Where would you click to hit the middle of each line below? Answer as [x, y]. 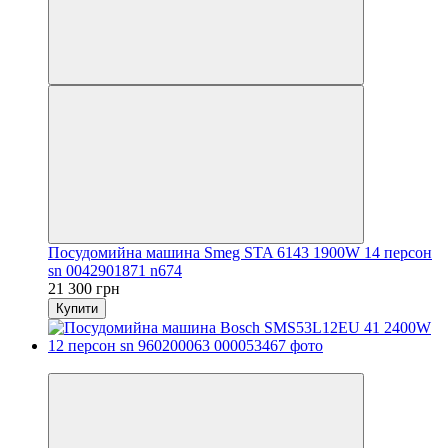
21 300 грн [84, 288]
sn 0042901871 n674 [115, 270]
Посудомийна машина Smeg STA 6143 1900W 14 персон [240, 252]
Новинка [78, 363]
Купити [77, 308]
